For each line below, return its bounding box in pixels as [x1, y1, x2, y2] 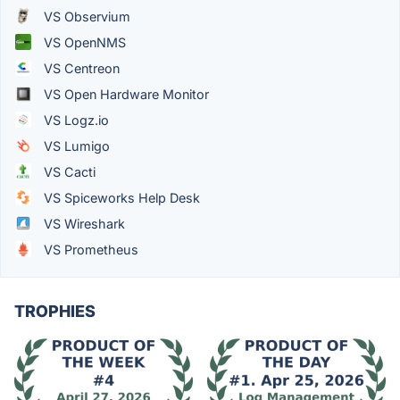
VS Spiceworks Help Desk [40, 189, 200, 205]
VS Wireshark [40, 215, 125, 231]
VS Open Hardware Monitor [40, 86, 209, 102]
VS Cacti [40, 163, 96, 179]
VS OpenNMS [40, 34, 126, 50]
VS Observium [40, 8, 130, 24]
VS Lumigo [40, 137, 110, 154]
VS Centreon [40, 60, 120, 76]
